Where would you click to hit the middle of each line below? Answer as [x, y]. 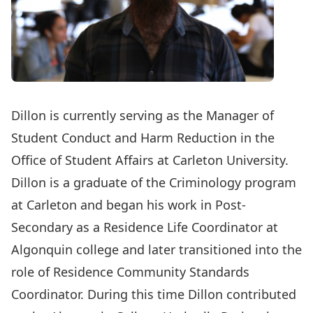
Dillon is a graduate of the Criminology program [154, 182]
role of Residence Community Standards [130, 272]
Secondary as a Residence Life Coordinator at [145, 227]
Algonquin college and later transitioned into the [156, 249]
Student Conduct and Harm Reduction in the [143, 138]
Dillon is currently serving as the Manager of [143, 115]
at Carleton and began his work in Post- [129, 205]
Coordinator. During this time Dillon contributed [154, 294]
